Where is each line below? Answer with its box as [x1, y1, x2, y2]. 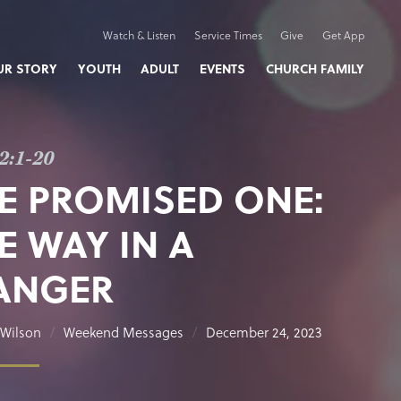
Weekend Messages [64, 322, 183, 343]
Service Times [193, 27, 262, 43]
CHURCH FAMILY [265, 59, 364, 78]
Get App [321, 27, 365, 43]
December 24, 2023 [206, 322, 322, 343]
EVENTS [200, 59, 246, 78]
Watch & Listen [102, 27, 175, 43]
